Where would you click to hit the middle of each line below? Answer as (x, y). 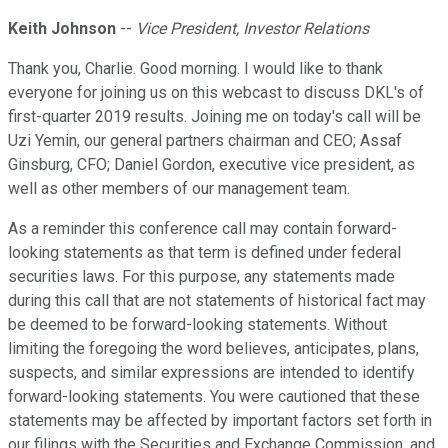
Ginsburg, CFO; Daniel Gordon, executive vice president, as (211, 165)
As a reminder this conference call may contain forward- (202, 229)
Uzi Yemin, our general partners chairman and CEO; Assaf (205, 141)
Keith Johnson (62, 29)
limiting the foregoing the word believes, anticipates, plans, (213, 349)
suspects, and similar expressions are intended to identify (211, 373)
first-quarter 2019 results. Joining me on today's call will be (214, 117)
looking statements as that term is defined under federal (204, 253)
